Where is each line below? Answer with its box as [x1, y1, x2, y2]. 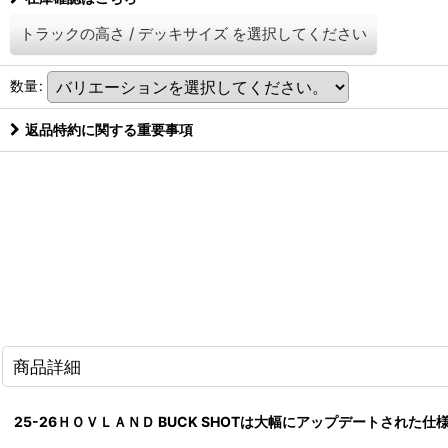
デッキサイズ [138, 24, 228, 44]
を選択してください [232, 24, 367, 44]
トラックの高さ [20, 24, 125, 44]
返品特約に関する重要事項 [25, 121, 193, 139]
